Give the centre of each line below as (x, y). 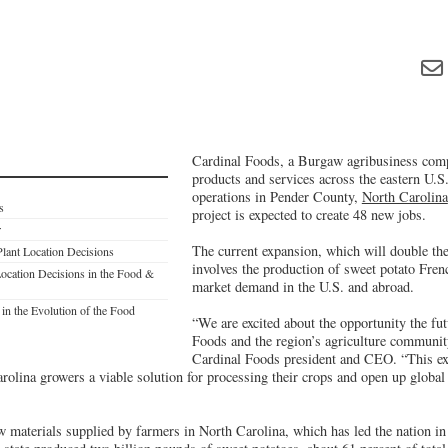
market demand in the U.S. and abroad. (302, 286)
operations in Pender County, (276, 196)
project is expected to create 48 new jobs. (308, 214)
